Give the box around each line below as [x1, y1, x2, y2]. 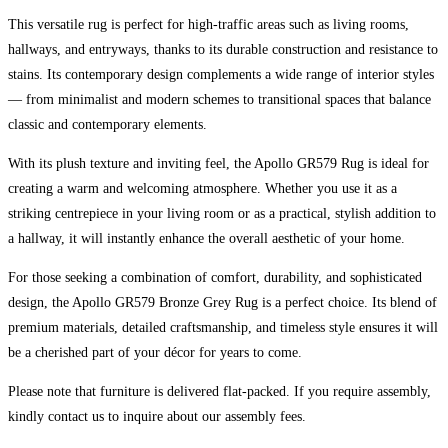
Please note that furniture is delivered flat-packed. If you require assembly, [8, 383, 431, 399]
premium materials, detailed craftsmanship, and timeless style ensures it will [8, 319, 438, 335]
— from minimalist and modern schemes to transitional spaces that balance [8, 91, 431, 107]
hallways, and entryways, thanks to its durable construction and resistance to [8, 41, 438, 57]
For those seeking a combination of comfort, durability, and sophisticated [8, 269, 422, 285]
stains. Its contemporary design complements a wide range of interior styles [8, 66, 434, 82]
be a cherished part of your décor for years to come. [8, 344, 302, 360]
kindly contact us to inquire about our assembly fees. [8, 408, 306, 424]
